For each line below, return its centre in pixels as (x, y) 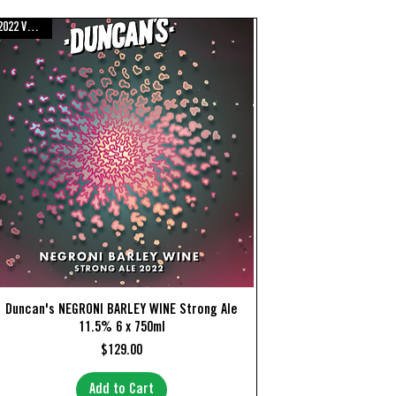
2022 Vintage (33, 28)
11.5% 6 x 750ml (122, 328)
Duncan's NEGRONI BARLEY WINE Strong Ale (122, 311)
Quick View (122, 310)
